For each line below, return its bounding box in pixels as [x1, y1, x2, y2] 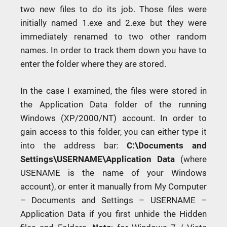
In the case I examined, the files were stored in [20, 85, 207, 96]
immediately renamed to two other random [20, 31, 207, 42]
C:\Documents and [127, 140, 207, 150]
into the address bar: [20, 140, 127, 150]
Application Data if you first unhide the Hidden [20, 208, 207, 219]
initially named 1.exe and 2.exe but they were [20, 18, 207, 28]
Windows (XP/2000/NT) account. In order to [20, 112, 207, 123]
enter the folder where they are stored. [20, 59, 166, 69]
